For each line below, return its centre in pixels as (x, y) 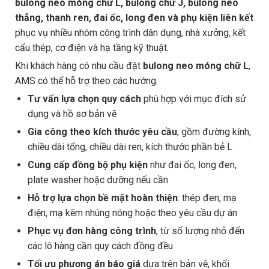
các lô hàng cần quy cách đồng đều (100, 246)
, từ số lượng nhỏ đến (200, 231)
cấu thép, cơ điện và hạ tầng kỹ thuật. (92, 47)
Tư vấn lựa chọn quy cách (84, 98)
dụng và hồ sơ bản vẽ (72, 113)
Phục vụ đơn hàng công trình (92, 231)
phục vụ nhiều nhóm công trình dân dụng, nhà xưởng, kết (130, 32)
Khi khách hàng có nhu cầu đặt (79, 65)
